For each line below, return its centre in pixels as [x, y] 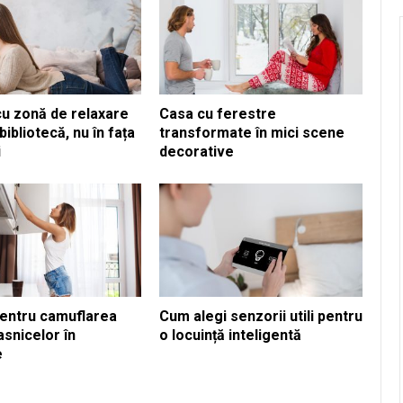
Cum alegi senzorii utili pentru [261, 317]
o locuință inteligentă [230, 336]
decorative [197, 151]
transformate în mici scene [252, 132]
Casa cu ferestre [218, 113]
